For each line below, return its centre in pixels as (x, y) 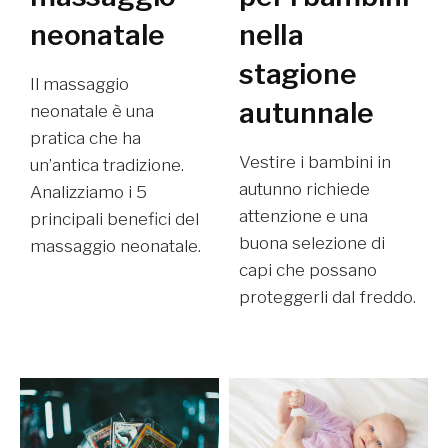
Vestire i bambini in (315, 161)
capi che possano (308, 269)
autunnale (307, 112)
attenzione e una (303, 215)
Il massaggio (79, 83)
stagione (298, 73)
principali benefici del (114, 218)
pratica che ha (85, 137)
